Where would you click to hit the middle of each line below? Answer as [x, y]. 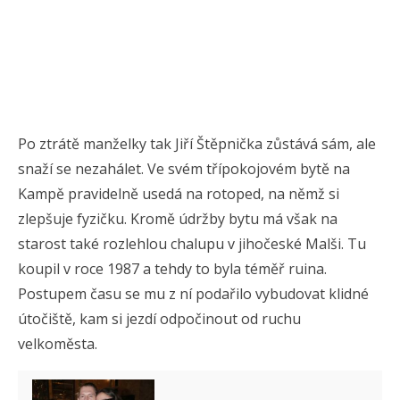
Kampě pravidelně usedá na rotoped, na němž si [179, 193]
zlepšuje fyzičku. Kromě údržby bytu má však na [178, 218]
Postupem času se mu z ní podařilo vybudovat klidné [193, 293]
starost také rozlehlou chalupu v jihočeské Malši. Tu [192, 243]
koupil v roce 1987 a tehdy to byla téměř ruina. [172, 268]
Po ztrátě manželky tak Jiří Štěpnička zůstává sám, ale [197, 143]
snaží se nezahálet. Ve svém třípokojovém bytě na [184, 168]
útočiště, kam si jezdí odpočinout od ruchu [159, 318]
